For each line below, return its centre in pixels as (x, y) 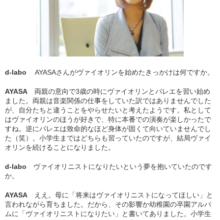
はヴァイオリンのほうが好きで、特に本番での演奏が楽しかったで (108, 119)
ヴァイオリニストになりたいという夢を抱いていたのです (123, 166)
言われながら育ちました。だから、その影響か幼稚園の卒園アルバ (108, 204)
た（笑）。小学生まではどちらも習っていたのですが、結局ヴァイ (108, 138)
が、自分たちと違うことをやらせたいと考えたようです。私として (108, 110)
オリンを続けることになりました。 (60, 147)
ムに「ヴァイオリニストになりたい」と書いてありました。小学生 (108, 213)
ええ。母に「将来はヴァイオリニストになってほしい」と (124, 195)
